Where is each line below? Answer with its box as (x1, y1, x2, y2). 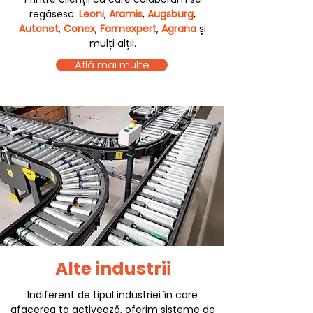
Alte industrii (54, 256, 171, 281)
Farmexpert (100, 22, 156, 36)
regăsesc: (29, 7, 79, 21)
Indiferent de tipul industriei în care (27, 288, 198, 302)
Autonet (19, 22, 59, 36)
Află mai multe (74, 57, 150, 72)
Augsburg (147, 7, 194, 21)
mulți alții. (89, 36, 136, 50)
